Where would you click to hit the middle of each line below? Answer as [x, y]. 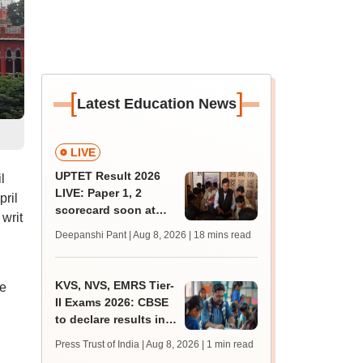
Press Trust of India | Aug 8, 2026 [128, 344]
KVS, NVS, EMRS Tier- [115, 285]
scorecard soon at [106, 210]
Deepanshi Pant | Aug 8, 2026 [121, 235]
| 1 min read [228, 344]
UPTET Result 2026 [108, 176]
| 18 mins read [220, 235]
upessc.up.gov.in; [105, 227]
